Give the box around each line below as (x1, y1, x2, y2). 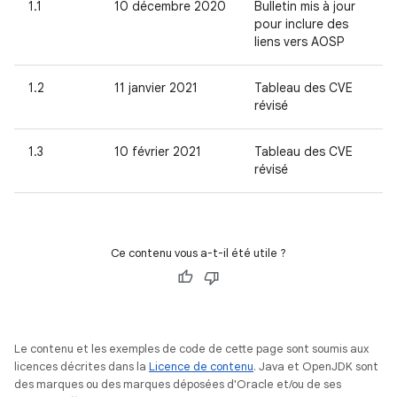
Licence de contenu (149, 359, 253, 374)
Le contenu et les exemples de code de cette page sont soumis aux (14, 341, 369, 356)
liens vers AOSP (254, 34, 344, 50)
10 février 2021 (114, 144, 201, 160)
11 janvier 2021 (114, 80, 198, 96)
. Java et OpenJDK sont (253, 359, 378, 374)
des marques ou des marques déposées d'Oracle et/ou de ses (14, 377, 341, 392)
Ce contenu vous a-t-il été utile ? (111, 245, 286, 261)
